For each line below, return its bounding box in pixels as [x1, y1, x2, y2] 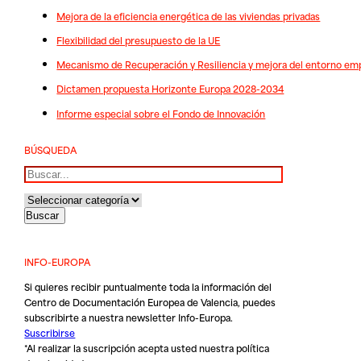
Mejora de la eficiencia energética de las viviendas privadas [56, 7, 321, 23]
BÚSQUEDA [24, 141, 77, 157]
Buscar [23, 164, 56, 180]
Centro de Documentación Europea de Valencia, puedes [24, 293, 276, 309]
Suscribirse [24, 324, 76, 340]
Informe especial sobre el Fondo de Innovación [56, 105, 266, 121]
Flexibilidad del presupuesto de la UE [56, 32, 221, 48]
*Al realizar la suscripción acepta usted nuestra [24, 339, 237, 355]
